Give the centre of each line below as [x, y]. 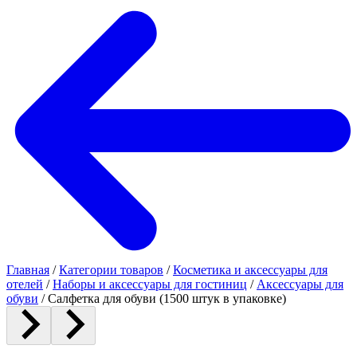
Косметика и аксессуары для [250, 270]
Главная [28, 270]
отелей [25, 284]
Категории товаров [111, 270]
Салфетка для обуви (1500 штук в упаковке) [167, 298]
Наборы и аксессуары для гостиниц [150, 284]
